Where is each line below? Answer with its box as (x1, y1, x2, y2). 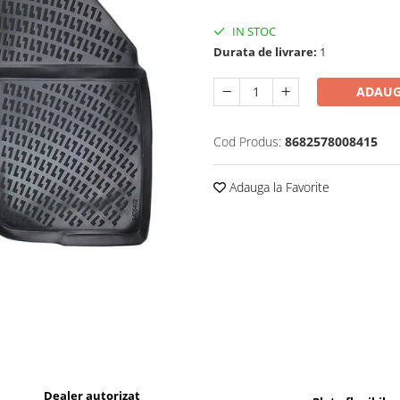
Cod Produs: (213, 133, 281, 150)
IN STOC (229, 23, 276, 39)
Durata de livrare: (213, 44, 317, 60)
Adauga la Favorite (226, 179, 329, 196)
